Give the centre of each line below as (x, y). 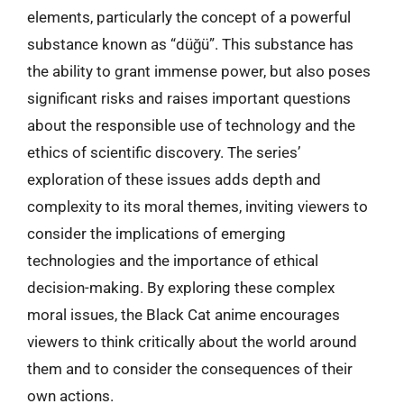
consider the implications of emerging (156, 233)
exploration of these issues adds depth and (174, 179)
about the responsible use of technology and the (191, 125)
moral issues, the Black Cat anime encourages (184, 314)
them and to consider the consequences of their (190, 368)
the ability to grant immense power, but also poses (199, 71)
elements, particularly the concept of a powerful (189, 17)
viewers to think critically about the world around (192, 341)
